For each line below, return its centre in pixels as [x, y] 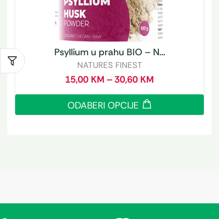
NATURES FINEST [109, 65]
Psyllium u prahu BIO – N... [109, 52]
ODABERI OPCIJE [103, 106]
